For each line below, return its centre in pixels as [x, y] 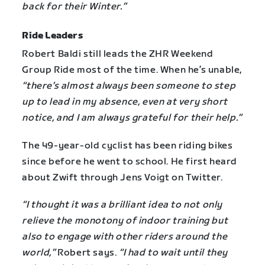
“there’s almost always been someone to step [129, 86]
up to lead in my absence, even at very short [125, 102]
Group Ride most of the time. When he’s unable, [132, 70]
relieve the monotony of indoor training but [125, 221]
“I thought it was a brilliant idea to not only [122, 205]
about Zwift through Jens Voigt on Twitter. [122, 177]
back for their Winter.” [74, 7]
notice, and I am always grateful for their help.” [132, 118]
